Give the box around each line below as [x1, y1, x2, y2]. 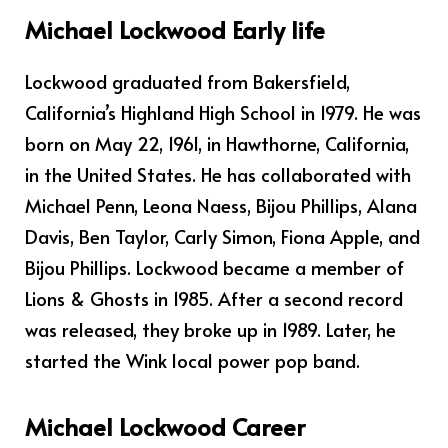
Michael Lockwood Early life [25, 13, 325, 47]
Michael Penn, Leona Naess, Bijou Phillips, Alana [25, 192, 417, 219]
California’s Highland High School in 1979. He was [25, 99, 421, 126]
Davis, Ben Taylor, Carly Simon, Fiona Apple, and [25, 223, 420, 250]
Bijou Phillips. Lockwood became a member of [25, 254, 404, 281]
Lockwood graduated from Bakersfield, [25, 68, 350, 95]
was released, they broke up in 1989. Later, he [25, 316, 396, 343]
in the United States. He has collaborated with [25, 161, 411, 188]
